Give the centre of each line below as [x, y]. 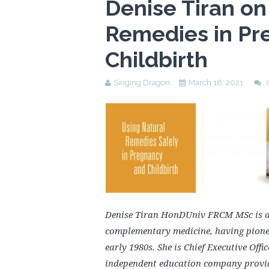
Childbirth [156, 59]
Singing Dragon [142, 83]
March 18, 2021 [216, 83]
